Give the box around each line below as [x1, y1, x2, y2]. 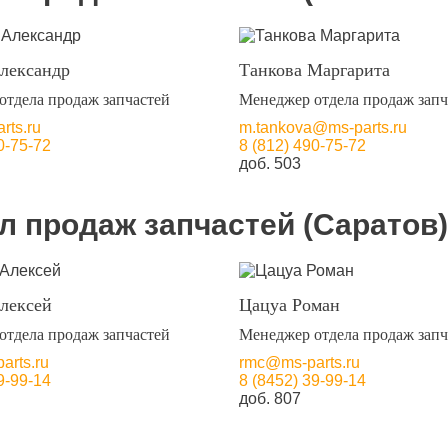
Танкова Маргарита [238, 60, 390, 80]
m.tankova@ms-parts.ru [238, 119, 407, 136]
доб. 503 [238, 155, 301, 172]
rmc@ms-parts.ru [238, 354, 360, 371]
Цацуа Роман [238, 295, 340, 315]
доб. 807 [238, 390, 301, 407]
